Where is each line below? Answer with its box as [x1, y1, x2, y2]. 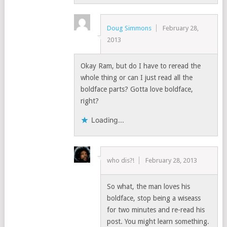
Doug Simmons [107, 24, 152, 32]
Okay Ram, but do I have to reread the [80, 62, 201, 70]
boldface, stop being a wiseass [107, 194, 201, 203]
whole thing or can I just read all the [80, 73, 193, 82]
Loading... [91, 116, 124, 125]
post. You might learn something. [107, 217, 210, 226]
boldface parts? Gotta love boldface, [80, 85, 193, 94]
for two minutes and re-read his [107, 206, 205, 214]
